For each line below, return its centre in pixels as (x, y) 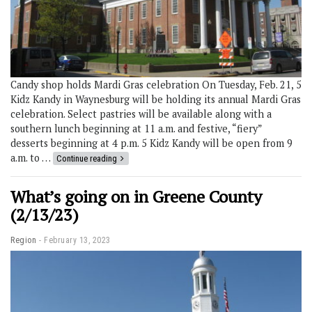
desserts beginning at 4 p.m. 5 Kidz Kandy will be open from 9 (151, 143)
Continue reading (87, 158)
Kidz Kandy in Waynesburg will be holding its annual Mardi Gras (156, 99)
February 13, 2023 (77, 240)
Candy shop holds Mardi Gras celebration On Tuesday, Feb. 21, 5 (156, 84)
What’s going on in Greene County (136, 196)
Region (23, 240)
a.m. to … (32, 157)
